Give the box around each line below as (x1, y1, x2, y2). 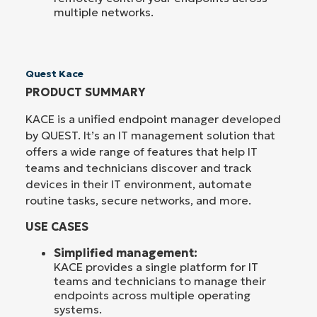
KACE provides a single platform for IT (54, 260, 258, 275)
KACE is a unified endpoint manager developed (25, 111, 281, 126)
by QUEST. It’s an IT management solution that (25, 127, 275, 142)
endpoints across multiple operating (54, 288, 250, 303)
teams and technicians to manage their (54, 274, 266, 289)
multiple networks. (54, 4, 154, 19)
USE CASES (25, 219, 88, 234)
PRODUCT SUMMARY (25, 84, 145, 99)
